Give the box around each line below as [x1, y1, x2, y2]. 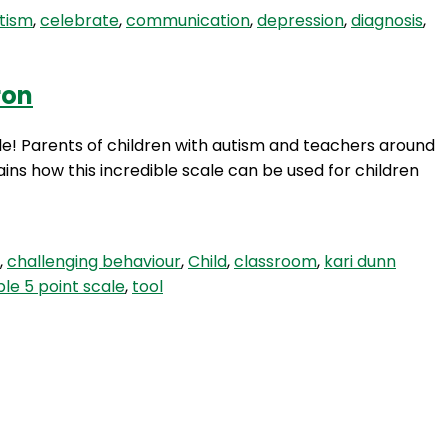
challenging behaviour [7, 249, 181, 273]
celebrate [40, 9, 119, 33]
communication [126, 9, 250, 33]
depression [257, 9, 344, 33]
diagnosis [351, 9, 423, 33]
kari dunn [324, 249, 396, 273]
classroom [234, 249, 317, 273]
